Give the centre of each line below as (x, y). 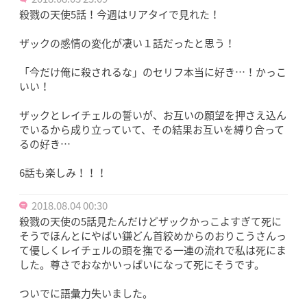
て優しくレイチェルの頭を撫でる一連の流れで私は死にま (153, 250)
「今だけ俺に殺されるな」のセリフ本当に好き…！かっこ (153, 72)
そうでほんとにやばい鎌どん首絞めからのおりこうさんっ (153, 236)
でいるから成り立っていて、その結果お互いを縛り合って (152, 130)
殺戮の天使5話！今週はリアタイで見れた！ (120, 15)
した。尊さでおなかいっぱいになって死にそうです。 (142, 265)
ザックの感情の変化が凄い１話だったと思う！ (127, 44)
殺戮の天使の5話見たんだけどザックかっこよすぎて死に (150, 222)
